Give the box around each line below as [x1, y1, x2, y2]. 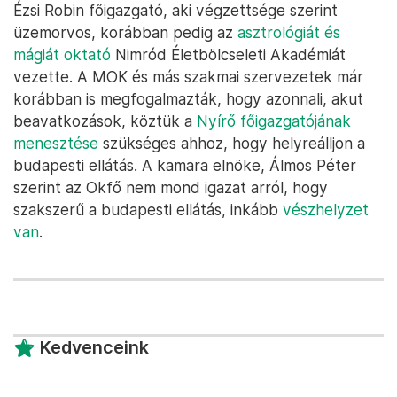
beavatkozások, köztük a [13, 112, 197, 130]
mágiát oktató [13, 45, 111, 64]
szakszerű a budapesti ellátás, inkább [13, 200, 283, 219]
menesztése [13, 134, 98, 152]
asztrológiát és [237, 23, 340, 42]
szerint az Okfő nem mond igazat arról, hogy [13, 178, 328, 197]
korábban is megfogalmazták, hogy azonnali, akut [13, 90, 363, 108]
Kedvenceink [40, 337, 149, 358]
